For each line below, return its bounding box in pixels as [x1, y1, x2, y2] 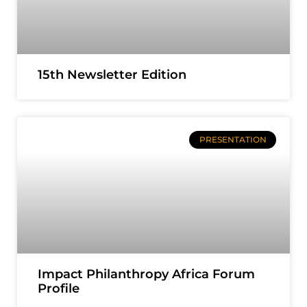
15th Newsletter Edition [38, 67, 186, 82]
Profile [38, 281, 79, 296]
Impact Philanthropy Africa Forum [38, 267, 255, 282]
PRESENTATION [199, 134, 267, 145]
